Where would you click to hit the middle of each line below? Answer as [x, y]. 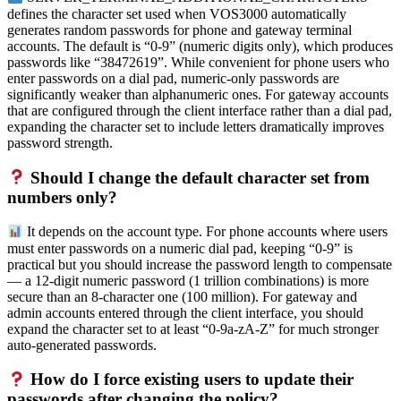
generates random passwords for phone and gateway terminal [179, 30]
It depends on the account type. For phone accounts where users [206, 232]
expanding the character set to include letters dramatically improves [196, 126]
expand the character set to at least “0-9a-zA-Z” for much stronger [193, 328]
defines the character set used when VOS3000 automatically [177, 13]
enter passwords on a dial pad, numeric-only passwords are [173, 78]
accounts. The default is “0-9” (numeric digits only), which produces [200, 46]
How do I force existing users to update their [190, 380]
